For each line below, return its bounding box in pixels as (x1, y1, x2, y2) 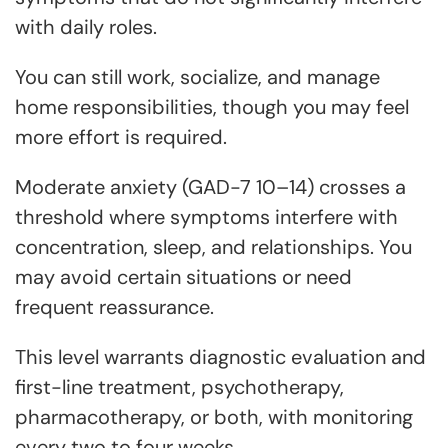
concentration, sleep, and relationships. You (15, 234, 412, 260)
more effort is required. (15, 124, 227, 150)
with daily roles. (15, 14, 157, 40)
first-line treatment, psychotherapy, (15, 374, 344, 400)
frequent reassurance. (15, 294, 214, 320)
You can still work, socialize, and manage (15, 64, 380, 90)
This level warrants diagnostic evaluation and (15, 344, 426, 370)
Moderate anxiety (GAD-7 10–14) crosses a (15, 174, 406, 200)
